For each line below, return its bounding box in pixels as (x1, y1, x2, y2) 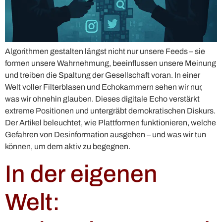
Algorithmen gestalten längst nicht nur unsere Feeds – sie (5, 47, 205, 56)
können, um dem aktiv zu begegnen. (5, 142, 130, 151)
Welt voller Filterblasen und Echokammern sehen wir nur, (5, 83, 203, 92)
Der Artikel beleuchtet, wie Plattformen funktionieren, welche (5, 118, 216, 127)
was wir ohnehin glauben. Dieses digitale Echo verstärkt (5, 95, 200, 104)
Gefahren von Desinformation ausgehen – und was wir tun (5, 130, 206, 139)
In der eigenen (5, 161, 158, 187)
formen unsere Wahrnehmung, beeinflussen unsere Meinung (5, 59, 216, 68)
